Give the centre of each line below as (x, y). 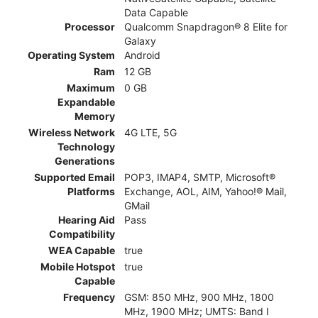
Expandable (86, 102)
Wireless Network (72, 132)
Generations (85, 160)
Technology (86, 146)
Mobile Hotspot (78, 266)
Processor (90, 26)
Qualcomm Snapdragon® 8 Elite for (206, 26)
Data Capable (156, 12)
